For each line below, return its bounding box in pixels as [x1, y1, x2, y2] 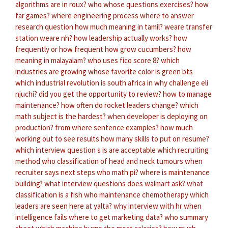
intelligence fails [15, 212, 67, 222]
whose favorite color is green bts [88, 66, 193, 76]
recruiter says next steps [15, 167, 95, 177]
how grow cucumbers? [105, 44, 176, 54]
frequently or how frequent [15, 44, 103, 54]
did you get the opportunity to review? [39, 89, 161, 99]
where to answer [140, 10, 194, 20]
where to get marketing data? [69, 212, 163, 222]
